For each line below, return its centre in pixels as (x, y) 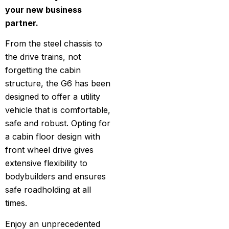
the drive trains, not (43, 57)
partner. (22, 23)
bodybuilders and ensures (55, 177)
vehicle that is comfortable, (58, 110)
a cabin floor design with (53, 137)
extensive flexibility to (46, 163)
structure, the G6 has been (58, 84)
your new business (43, 10)
